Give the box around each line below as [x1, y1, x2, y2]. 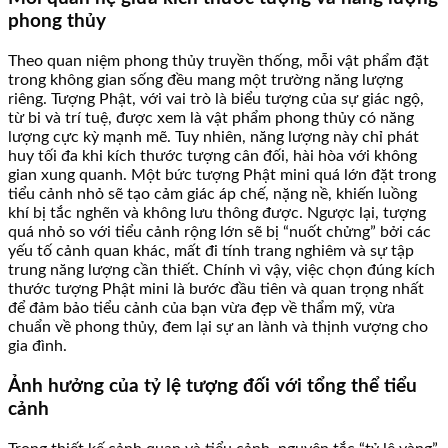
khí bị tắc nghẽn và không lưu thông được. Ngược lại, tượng [8, 205, 426, 222]
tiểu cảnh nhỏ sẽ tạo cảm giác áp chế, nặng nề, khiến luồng [8, 186, 417, 203]
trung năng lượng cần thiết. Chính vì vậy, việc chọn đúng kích [8, 262, 435, 279]
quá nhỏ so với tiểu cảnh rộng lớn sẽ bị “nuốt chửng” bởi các [8, 224, 431, 241]
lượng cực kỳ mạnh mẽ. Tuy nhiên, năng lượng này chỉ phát [8, 129, 419, 146]
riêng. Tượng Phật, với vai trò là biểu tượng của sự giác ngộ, [8, 91, 424, 108]
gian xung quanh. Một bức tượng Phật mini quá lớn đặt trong [8, 167, 436, 184]
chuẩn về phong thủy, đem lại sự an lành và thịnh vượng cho [8, 319, 428, 336]
